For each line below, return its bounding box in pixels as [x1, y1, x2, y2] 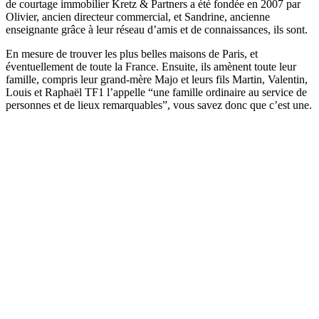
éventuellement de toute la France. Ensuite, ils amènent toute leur [6, 61, 296, 73]
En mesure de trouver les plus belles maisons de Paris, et [6, 48, 258, 61]
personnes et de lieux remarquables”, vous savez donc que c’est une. [6, 99, 312, 112]
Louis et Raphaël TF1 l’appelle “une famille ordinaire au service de [6, 86, 307, 99]
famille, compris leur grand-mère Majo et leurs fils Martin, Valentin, [6, 73, 308, 86]
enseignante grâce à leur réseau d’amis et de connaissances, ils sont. [6, 23, 308, 36]
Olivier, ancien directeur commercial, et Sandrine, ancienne [6, 11, 270, 23]
